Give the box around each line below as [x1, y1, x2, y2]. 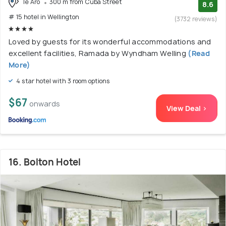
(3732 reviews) [175, 14, 217, 23]
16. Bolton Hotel [9, 155, 81, 168]
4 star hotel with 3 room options [15, 76, 110, 85]
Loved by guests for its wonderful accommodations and [9, 36, 211, 46]
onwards [29, 98, 60, 108]
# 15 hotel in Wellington [9, 12, 79, 21]
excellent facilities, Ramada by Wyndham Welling [9, 48, 187, 58]
